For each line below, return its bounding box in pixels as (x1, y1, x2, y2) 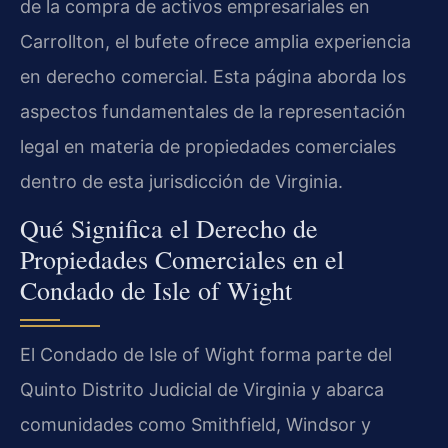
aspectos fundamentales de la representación (20, 100, 406, 122)
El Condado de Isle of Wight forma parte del (20, 344, 392, 366)
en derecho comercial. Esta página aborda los (20, 65, 406, 87)
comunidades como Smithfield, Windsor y (20, 414, 371, 436)
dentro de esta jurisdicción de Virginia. (20, 170, 343, 192)
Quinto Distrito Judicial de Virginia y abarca (20, 379, 384, 401)
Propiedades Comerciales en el (20, 242, 344, 277)
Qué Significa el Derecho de (20, 211, 318, 246)
